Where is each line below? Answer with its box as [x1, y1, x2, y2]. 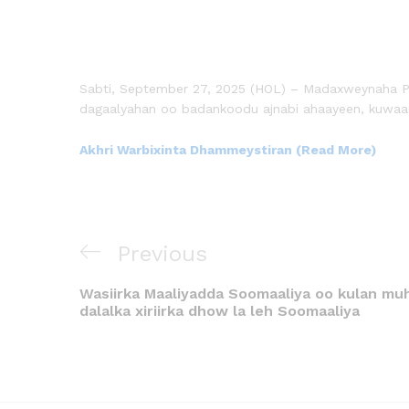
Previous [117, 241, 207, 267]
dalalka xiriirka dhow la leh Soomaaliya [79, 302, 360, 320]
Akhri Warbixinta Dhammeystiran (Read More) [79, 142, 376, 158]
